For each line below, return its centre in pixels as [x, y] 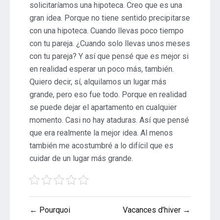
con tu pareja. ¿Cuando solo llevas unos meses [110, 43]
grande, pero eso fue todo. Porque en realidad [108, 94]
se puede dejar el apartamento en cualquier [103, 107]
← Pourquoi [50, 210]
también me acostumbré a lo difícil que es [101, 145]
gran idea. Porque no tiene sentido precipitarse [110, 18]
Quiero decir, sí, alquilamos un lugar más [98, 82]
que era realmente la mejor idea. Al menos [101, 133]
